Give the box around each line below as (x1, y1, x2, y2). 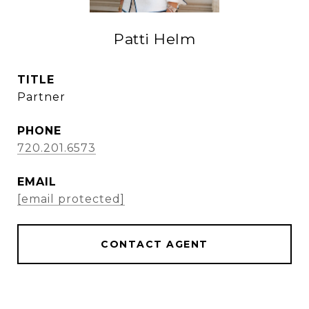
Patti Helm (114, 30, 195, 48)
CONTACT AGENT (101, 238, 208, 250)
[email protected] (17, 192, 125, 206)
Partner (17, 90, 66, 103)
